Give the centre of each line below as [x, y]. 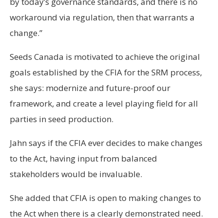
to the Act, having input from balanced [83, 158]
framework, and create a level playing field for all [104, 103]
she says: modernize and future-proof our [90, 88]
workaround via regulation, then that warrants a [102, 17]
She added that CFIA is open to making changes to [105, 198]
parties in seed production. [63, 119]
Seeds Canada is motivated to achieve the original [105, 57]
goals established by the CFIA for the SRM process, [106, 72]
